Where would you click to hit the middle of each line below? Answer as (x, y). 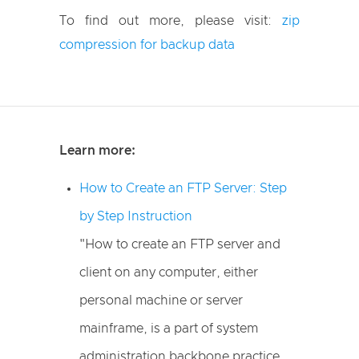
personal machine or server (161, 301)
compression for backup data (147, 45)
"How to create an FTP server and (180, 244)
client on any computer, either (169, 272)
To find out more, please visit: (171, 21)
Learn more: (97, 151)
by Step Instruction (136, 216)
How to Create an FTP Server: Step (183, 188)
